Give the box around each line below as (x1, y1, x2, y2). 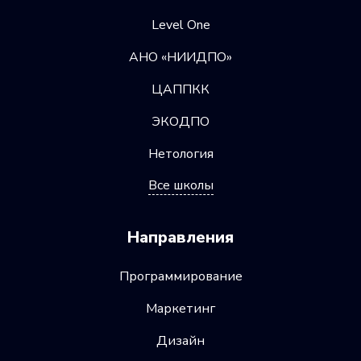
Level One (151, 15, 210, 34)
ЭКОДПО (151, 112, 210, 131)
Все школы (147, 176, 214, 194)
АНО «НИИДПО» (129, 48, 232, 66)
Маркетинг (146, 299, 215, 317)
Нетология (147, 144, 214, 163)
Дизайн (156, 331, 205, 350)
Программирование (118, 267, 243, 285)
